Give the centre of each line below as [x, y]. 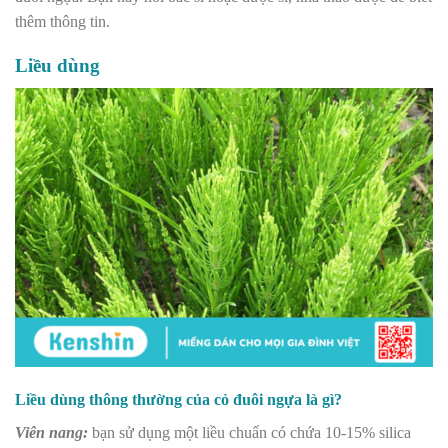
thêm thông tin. [62, 21]
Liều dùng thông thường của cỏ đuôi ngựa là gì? [178, 400]
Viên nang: [51, 433]
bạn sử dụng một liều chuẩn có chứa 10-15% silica [249, 433]
